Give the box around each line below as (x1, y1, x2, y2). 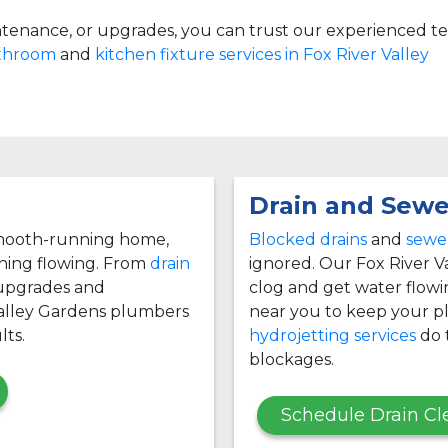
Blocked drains (249, 229, 367, 249)
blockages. (249, 349, 334, 369)
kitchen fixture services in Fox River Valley (95, 44, 429, 64)
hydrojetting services (249, 325, 416, 345)
